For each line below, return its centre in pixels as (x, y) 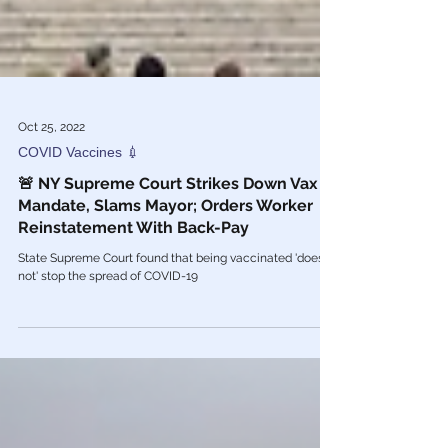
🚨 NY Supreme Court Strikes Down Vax (168, 261)
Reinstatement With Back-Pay (133, 305)
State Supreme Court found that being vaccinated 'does (171, 336)
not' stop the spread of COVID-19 (108, 354)
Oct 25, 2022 (51, 205)
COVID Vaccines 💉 (79, 230)
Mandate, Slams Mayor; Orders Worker (165, 283)
